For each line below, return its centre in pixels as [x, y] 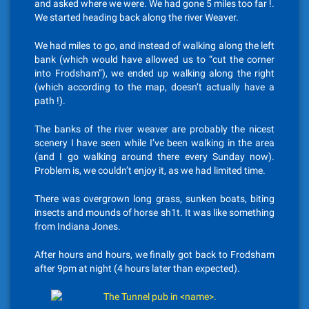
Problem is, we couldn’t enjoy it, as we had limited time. [150, 171]
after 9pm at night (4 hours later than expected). [137, 269]
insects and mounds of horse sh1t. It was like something [154, 213]
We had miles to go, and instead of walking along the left [154, 46]
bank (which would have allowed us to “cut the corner [154, 60]
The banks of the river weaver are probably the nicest [154, 129]
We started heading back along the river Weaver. [137, 18]
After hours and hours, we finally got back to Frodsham [154, 255]
